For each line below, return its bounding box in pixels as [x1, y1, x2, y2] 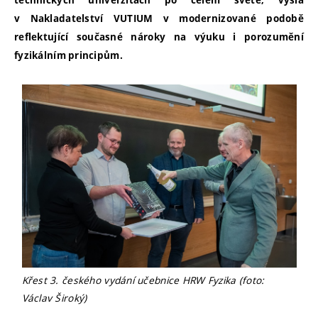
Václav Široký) [21, 290, 87, 305]
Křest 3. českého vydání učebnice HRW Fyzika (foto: [21, 273, 265, 287]
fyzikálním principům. [14, 49, 123, 62]
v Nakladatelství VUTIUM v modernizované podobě [14, 12, 304, 26]
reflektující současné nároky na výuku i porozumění [14, 31, 304, 44]
